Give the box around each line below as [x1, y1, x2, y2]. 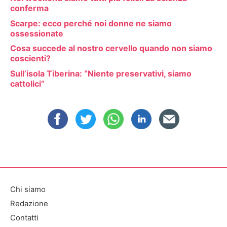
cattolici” [10, 78, 45, 89]
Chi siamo [10, 184, 46, 194]
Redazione [10, 198, 48, 208]
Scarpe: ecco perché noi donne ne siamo [10, 18, 172, 28]
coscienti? [10, 53, 51, 64]
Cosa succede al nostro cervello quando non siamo [10, 43, 212, 54]
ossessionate [10, 28, 63, 39]
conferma [10, 3, 49, 14]
